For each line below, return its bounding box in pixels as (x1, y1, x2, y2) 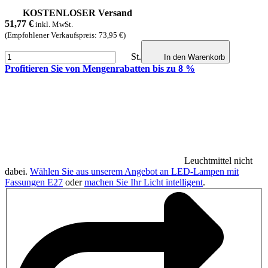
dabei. (5, 166, 30, 176)
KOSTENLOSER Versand (23, 7, 132, 18)
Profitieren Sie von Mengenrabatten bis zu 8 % (5, 63, 195, 74)
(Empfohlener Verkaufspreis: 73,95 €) (5, 30, 126, 39)
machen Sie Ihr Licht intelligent (84, 176, 203, 187)
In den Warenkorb (164, 52, 225, 62)
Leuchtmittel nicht (184, 155, 252, 166)
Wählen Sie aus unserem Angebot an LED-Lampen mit (30, 166, 239, 176)
